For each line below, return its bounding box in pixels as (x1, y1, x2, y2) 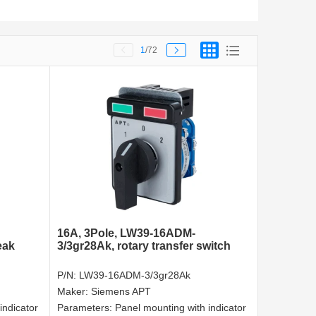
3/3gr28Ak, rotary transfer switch (57, 240, 231, 253)
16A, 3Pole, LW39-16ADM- (57, 227, 195, 240)
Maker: (57, 286, 91, 298)
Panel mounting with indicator (115, 302, 246, 314)
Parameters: (57, 302, 115, 314)
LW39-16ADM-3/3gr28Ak (79, 269, 190, 281)
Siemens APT (91, 286, 151, 298)
